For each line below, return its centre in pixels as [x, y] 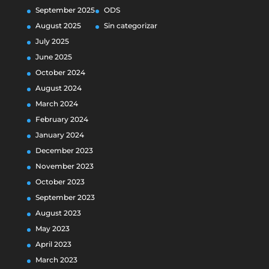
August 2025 [58, 26]
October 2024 [60, 72]
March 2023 [56, 260]
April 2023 [53, 244]
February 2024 [62, 119]
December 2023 [64, 150]
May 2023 [52, 228]
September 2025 [65, 10]
